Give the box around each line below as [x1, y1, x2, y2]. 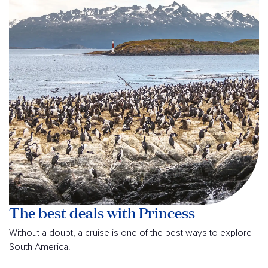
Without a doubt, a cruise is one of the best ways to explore [9, 227, 252, 237]
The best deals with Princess [9, 202, 195, 223]
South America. [9, 242, 71, 252]
